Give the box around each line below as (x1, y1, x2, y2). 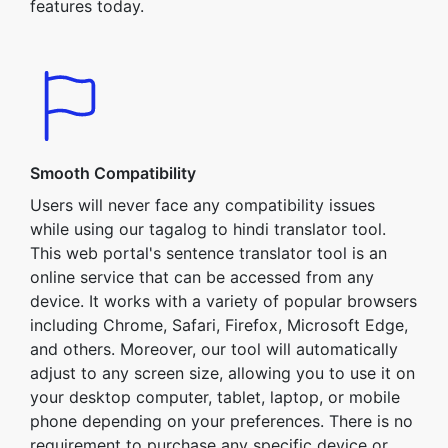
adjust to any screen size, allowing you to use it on (30, 363, 415, 383)
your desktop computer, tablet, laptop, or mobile (30, 387, 400, 407)
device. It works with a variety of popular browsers (30, 291, 417, 311)
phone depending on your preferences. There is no (30, 411, 413, 431)
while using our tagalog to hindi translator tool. (30, 219, 386, 239)
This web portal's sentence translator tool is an (30, 243, 387, 263)
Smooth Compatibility (30, 163, 196, 183)
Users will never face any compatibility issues (30, 195, 375, 215)
